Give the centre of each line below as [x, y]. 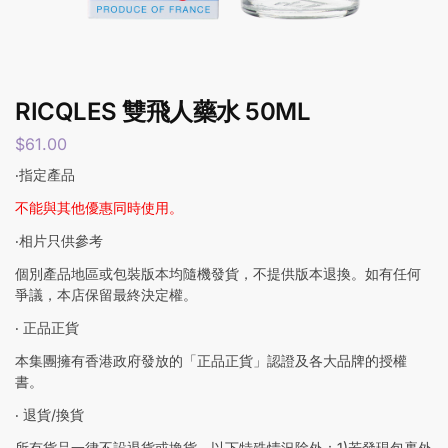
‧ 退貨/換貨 [49, 414]
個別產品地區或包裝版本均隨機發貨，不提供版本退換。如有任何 [218, 273]
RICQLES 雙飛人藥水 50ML [162, 111]
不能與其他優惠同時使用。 [99, 207]
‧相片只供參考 [59, 240]
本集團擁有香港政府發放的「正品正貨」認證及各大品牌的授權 [211, 360]
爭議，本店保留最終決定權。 [106, 294]
